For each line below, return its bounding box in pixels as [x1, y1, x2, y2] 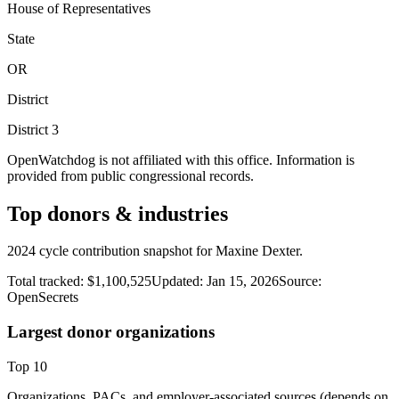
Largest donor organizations [7, 322, 215, 342]
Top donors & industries [7, 201, 228, 225]
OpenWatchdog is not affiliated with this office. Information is [7, 151, 354, 167]
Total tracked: [7, 273, 87, 289]
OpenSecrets [7, 289, 78, 305]
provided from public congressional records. [7, 167, 254, 183]
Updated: [151, 273, 203, 289]
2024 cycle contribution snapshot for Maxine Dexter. [7, 243, 303, 259]
